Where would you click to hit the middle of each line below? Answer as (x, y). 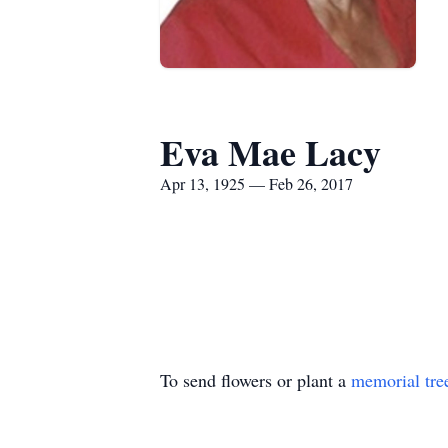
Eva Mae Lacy (270, 152)
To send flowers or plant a (255, 380)
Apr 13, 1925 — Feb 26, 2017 (256, 183)
